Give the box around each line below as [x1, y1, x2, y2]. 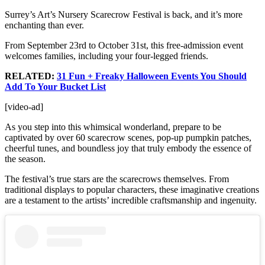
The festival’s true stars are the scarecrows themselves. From [5, 173, 229, 184]
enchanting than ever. [5, 20, 84, 30]
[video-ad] [5, 101, 43, 112]
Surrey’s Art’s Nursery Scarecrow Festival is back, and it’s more [5, 9, 243, 20]
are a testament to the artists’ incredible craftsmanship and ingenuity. [5, 195, 257, 205]
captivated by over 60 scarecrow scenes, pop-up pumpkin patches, [5, 132, 251, 143]
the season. [5, 153, 46, 164]
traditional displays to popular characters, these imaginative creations [5, 184, 259, 195]
